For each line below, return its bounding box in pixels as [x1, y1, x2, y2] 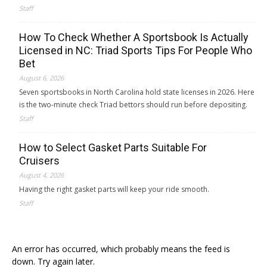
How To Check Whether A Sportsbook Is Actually [19, 31, 249, 44]
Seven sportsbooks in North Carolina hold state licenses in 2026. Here [19, 87, 254, 97]
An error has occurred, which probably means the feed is [12, 243, 230, 254]
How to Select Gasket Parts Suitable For [19, 141, 207, 154]
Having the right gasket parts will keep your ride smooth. [19, 184, 209, 194]
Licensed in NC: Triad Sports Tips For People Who [19, 44, 252, 57]
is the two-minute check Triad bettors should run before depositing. [19, 100, 247, 110]
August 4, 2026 [19, 170, 64, 179]
